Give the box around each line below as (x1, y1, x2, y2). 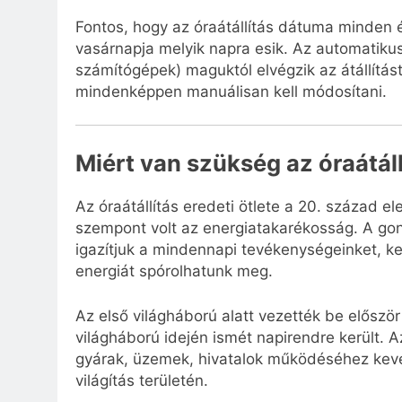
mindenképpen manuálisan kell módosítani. (75, 82, 387, 100)
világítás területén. (75, 371, 208, 389)
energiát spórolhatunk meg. (75, 262, 273, 281)
